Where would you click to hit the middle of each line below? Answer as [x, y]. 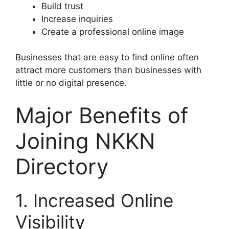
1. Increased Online [94, 200]
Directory [62, 166]
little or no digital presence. [71, 83]
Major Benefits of [102, 115]
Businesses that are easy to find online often [107, 58]
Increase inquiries [77, 19]
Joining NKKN [85, 141]
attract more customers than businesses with [108, 70]
